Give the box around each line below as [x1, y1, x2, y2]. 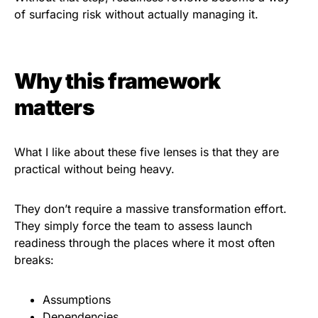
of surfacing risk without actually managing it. [14, 7, 258, 22]
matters [14, 94, 94, 121]
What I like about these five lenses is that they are [14, 145, 279, 160]
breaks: [14, 253, 54, 268]
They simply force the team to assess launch [14, 219, 252, 234]
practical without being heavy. [14, 162, 175, 177]
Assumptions [43, 292, 114, 307]
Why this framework [14, 68, 221, 94]
